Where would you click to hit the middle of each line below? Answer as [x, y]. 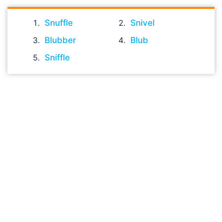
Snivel [143, 23]
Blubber [60, 40]
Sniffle [57, 57]
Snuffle [59, 23]
